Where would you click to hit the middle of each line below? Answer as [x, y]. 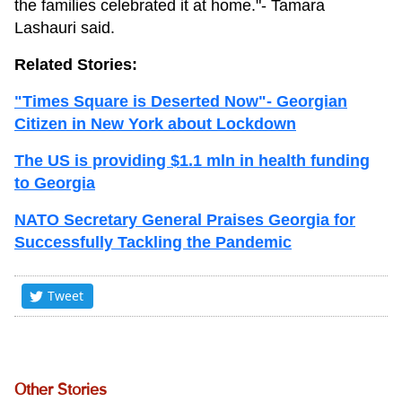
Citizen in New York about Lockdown [155, 123]
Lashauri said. [65, 27]
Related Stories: [76, 64]
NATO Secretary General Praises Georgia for [185, 219]
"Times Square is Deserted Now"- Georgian [181, 101]
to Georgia [55, 183]
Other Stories [61, 390]
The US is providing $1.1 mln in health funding [192, 160]
